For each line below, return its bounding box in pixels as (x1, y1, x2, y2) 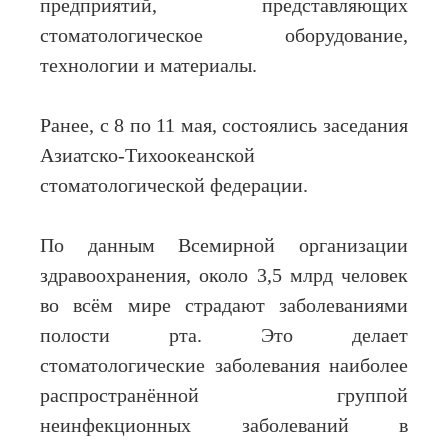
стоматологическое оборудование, (40, 25, 408, 47)
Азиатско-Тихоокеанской (40, 145, 255, 167)
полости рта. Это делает (40, 325, 408, 347)
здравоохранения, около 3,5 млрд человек (40, 265, 408, 287)
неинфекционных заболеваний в (40, 415, 408, 437)
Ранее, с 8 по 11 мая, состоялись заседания (40, 115, 408, 137)
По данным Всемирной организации (40, 235, 408, 257)
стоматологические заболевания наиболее (40, 355, 408, 377)
